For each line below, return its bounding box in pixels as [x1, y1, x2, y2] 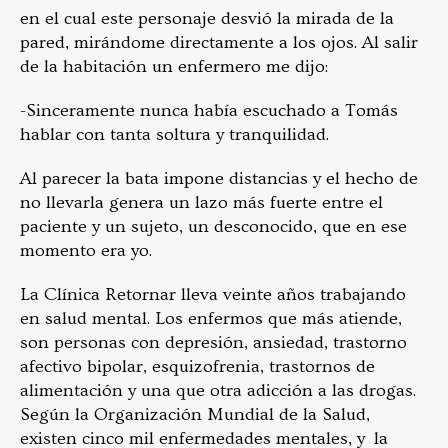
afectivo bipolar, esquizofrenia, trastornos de [20, 356, 375, 378]
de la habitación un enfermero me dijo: [20, 56, 328, 78]
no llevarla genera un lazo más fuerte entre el [20, 192, 383, 214]
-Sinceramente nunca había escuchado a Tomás [20, 100, 398, 122]
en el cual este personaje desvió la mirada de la [20, 8, 394, 30]
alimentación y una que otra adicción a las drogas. [20, 380, 416, 402]
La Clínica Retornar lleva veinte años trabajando [20, 284, 406, 306]
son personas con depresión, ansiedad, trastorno [20, 332, 407, 354]
